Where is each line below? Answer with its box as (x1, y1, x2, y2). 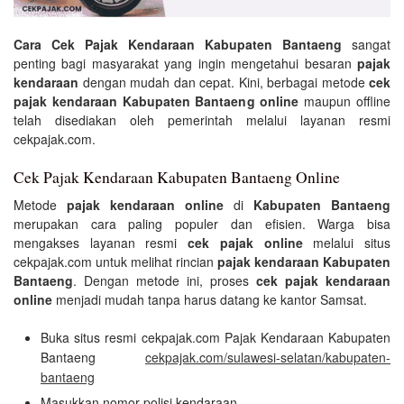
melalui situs (302, 234, 391, 252)
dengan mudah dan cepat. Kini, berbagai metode (78, 73, 369, 92)
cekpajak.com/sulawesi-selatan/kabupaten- (145, 348, 390, 367)
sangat (342, 35, 390, 54)
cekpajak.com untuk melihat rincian (14, 252, 217, 271)
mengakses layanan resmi (14, 234, 188, 252)
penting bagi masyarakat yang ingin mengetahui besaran (14, 54, 357, 73)
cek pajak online (188, 234, 303, 252)
